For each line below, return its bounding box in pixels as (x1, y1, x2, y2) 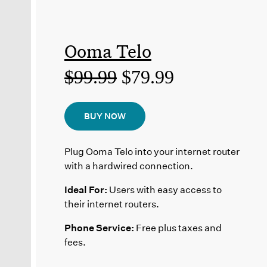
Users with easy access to (107, 184, 222, 195)
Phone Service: (64, 222, 134, 234)
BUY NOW (84, 110, 126, 122)
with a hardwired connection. (64, 160, 193, 172)
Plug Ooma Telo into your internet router (64, 145, 240, 157)
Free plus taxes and (134, 222, 222, 234)
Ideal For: (64, 184, 107, 195)
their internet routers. (64, 198, 159, 210)
